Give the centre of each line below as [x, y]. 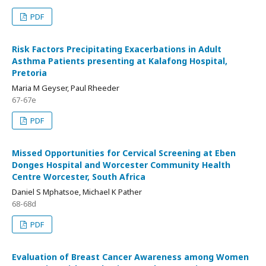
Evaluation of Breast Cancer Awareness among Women [130, 257]
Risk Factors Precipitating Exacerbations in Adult [117, 49]
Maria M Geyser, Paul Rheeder [66, 88]
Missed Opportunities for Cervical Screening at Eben [124, 153]
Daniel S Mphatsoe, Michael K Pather [77, 192]
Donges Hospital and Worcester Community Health [121, 165]
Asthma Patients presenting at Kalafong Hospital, [120, 61]
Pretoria [29, 73]
